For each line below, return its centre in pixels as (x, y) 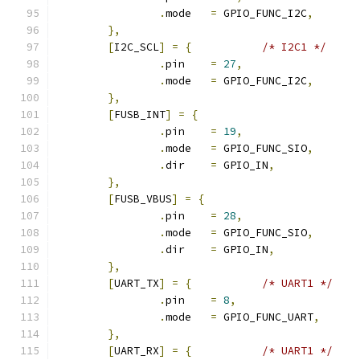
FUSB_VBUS (143, 199)
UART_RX (137, 351)
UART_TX (137, 283)
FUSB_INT (140, 115)
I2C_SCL (137, 47)
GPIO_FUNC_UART (265, 317)
